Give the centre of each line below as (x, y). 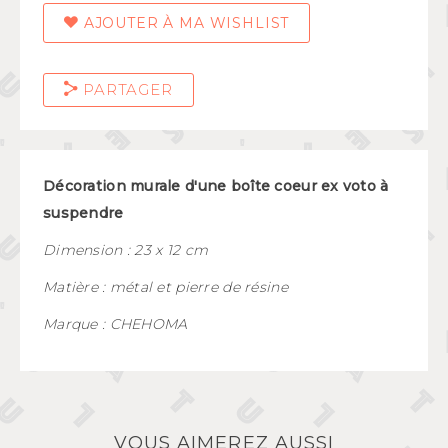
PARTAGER (125, 89)
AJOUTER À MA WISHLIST (184, 22)
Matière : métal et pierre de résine (165, 286)
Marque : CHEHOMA (115, 323)
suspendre (83, 212)
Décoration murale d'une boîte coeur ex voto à (216, 185)
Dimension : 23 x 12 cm (126, 249)
